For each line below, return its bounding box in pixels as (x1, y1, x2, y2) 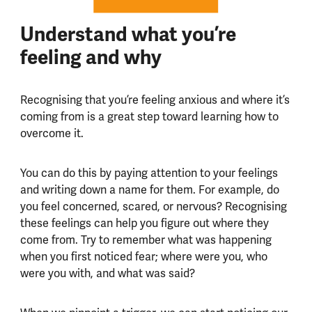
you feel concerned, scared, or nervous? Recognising (19, 199, 287, 214)
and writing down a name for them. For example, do (19, 182, 279, 198)
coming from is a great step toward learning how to (19, 109, 279, 125)
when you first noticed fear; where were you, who (19, 249, 267, 265)
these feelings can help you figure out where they (19, 216, 269, 231)
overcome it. (19, 126, 89, 141)
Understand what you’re (19, 22, 236, 47)
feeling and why (19, 45, 162, 70)
